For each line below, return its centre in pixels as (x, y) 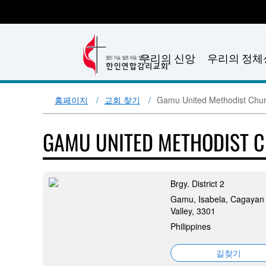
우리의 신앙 (167, 58)
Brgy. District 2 (197, 183)
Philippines (191, 226)
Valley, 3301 (193, 211)
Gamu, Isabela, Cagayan (217, 199)
